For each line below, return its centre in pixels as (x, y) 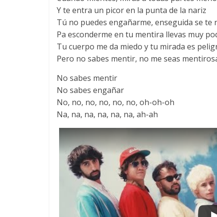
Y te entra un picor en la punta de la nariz (132, 10)
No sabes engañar (90, 90)
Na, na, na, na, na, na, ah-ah (107, 114)
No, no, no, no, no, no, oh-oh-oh (116, 102)
